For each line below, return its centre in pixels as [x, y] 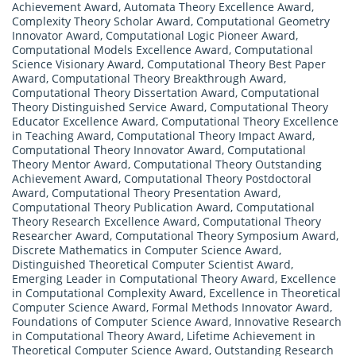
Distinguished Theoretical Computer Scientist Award [151, 264]
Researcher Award [61, 235]
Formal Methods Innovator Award [241, 307]
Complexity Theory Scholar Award [101, 21]
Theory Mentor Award [70, 164]
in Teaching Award [62, 135]
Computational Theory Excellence [250, 121]
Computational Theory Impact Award [215, 135]
